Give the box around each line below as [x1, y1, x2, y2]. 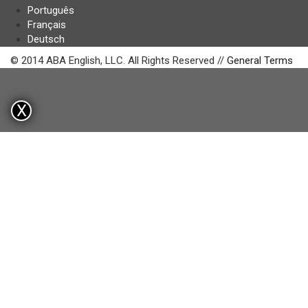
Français [27, 19, 66, 31]
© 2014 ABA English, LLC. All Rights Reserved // [10, 54, 227, 67]
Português [27, 4, 74, 16]
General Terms [227, 54, 293, 67]
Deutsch [27, 33, 65, 45]
